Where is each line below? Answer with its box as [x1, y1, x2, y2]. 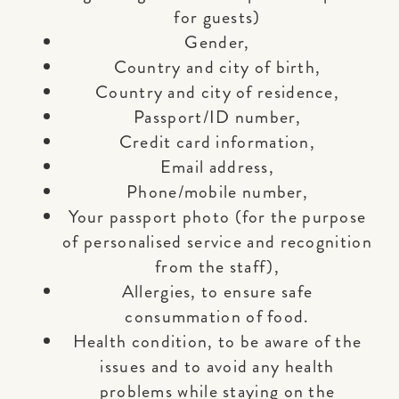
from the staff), [155, 254, 280, 280]
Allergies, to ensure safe [121, 279, 313, 305]
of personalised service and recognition [62, 229, 372, 255]
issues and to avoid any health [100, 354, 335, 379]
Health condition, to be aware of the [72, 329, 362, 354]
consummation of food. [125, 304, 310, 330]
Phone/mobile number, [126, 179, 308, 205]
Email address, [159, 154, 275, 180]
